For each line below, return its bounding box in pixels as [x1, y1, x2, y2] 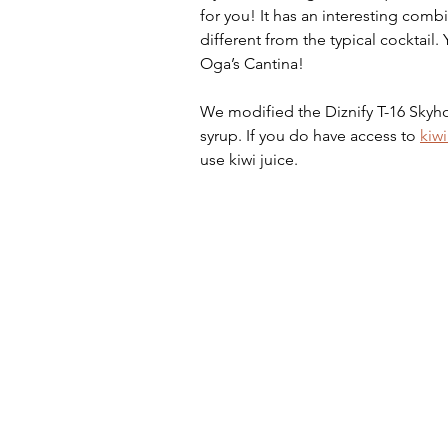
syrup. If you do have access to [200, 126, 420, 145]
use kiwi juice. [200, 150, 298, 169]
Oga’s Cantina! [200, 54, 308, 73]
